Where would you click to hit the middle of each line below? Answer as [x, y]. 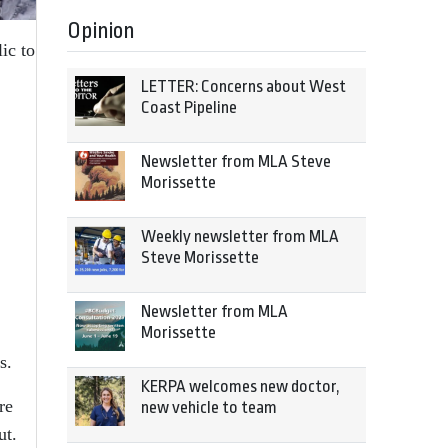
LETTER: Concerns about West [243, 86]
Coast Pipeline [189, 107]
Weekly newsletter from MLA [240, 236]
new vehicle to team [209, 407]
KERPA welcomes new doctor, [240, 386]
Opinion [101, 31]
